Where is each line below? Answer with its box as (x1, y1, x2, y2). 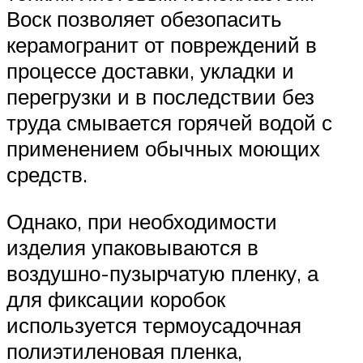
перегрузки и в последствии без (6, 83, 314, 110)
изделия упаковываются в (6, 233, 258, 260)
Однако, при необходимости (6, 207, 277, 234)
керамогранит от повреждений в (6, 32, 317, 58)
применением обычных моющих (6, 135, 320, 162)
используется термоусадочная (6, 311, 301, 338)
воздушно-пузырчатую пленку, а (6, 259, 318, 286)
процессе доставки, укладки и (6, 58, 294, 84)
